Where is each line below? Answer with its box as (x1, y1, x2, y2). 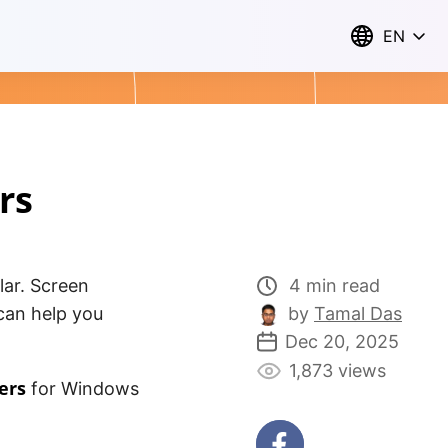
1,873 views (289, 360, 386, 381)
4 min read (289, 275, 380, 296)
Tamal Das (314, 303, 402, 324)
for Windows (26, 378, 139, 399)
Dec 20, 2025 (285, 331, 399, 352)
